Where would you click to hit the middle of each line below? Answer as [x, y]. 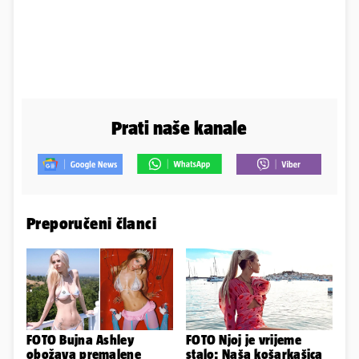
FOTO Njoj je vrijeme [244, 340]
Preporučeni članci [92, 223]
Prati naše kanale [179, 127]
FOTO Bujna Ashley [80, 340]
